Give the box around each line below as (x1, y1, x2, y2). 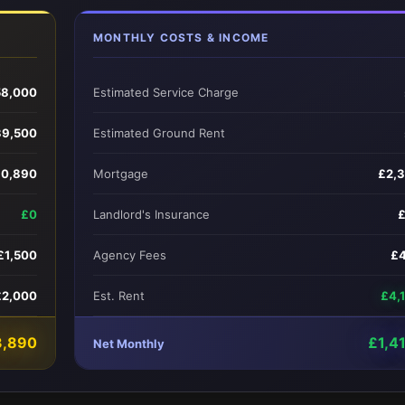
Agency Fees (93, 248, 166, 262)
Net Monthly (93, 335, 165, 351)
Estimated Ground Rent (93, 126, 225, 140)
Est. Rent (93, 288, 145, 303)
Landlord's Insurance (93, 207, 210, 221)
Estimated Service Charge (93, 85, 239, 99)
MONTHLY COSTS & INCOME (93, 31, 269, 44)
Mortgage (93, 166, 148, 181)
